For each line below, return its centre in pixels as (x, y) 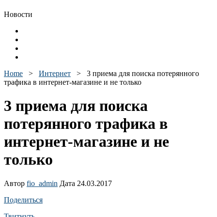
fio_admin (42, 183)
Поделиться (23, 200)
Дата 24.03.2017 (85, 183)
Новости (18, 14)
